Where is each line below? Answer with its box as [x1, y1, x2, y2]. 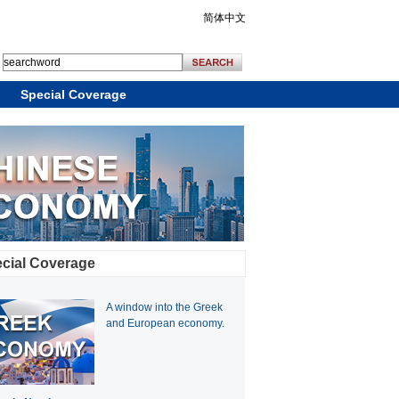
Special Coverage [20, 87, 126, 102]
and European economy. [106, 317, 224, 330]
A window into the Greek [106, 301, 223, 313]
